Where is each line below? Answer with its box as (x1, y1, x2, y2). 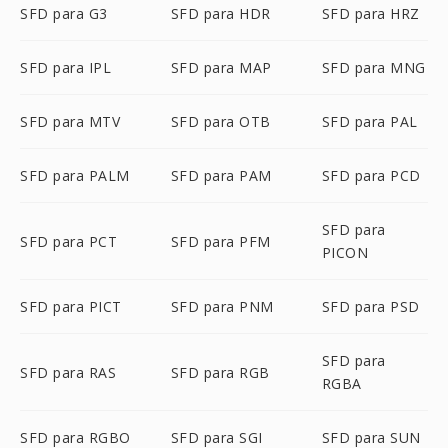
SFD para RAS (20, 362, 116, 382)
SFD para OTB (170, 112, 271, 131)
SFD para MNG (321, 58, 426, 77)
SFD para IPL (20, 58, 111, 77)
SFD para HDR (170, 4, 271, 23)
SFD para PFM (170, 231, 271, 251)
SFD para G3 (20, 4, 108, 23)
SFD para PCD (321, 166, 421, 185)
